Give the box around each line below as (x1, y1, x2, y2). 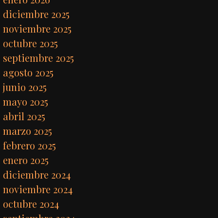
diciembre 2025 (3, 7, 70, 20)
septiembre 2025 (3, 51, 74, 64)
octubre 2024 (3, 197, 59, 210)
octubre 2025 (3, 36, 58, 50)
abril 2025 (3, 109, 46, 123)
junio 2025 (3, 80, 47, 93)
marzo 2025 (3, 124, 53, 137)
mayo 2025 (3, 95, 49, 108)
